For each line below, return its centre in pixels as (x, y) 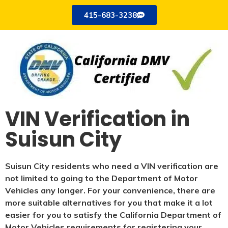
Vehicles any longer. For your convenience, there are (110, 191)
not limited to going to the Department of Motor (102, 178)
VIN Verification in (97, 119)
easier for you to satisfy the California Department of (113, 215)
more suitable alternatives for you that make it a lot (109, 203)
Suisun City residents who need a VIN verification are (112, 166)
